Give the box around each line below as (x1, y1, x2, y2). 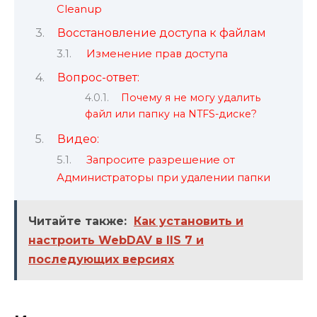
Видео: (57, 132, 99, 146)
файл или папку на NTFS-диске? (85, 107, 257, 120)
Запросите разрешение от (86, 154, 235, 167)
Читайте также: (28, 214, 127, 229)
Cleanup (57, 3, 102, 16)
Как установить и (134, 214, 243, 229)
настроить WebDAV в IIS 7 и (28, 234, 204, 248)
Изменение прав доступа (86, 47, 228, 61)
